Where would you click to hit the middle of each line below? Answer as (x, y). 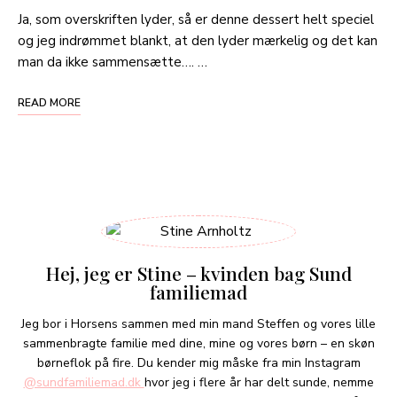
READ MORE (49, 103)
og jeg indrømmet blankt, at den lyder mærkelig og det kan (198, 41)
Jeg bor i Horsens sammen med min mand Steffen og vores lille (198, 324)
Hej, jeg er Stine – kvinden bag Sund (198, 273)
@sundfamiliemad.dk (84, 382)
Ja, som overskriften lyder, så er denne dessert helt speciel (196, 19)
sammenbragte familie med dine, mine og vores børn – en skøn (198, 343)
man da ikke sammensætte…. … (113, 62)
